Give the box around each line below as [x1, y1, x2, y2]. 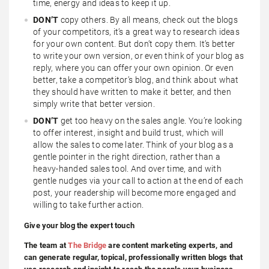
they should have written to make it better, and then [33, 86, 232, 97]
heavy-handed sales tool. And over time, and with [33, 163, 222, 174]
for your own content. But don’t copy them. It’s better [33, 38, 235, 49]
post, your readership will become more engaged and [33, 187, 237, 198]
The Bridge [68, 240, 107, 250]
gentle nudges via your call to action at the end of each [33, 175, 244, 186]
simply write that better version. [33, 98, 155, 109]
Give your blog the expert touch [24, 220, 135, 230]
